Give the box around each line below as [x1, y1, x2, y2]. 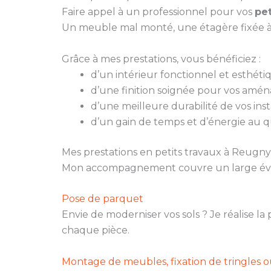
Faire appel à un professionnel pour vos [62, 6, 255, 18]
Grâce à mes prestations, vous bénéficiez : [62, 53, 261, 65]
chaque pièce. [62, 224, 129, 237]
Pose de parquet [62, 193, 143, 205]
